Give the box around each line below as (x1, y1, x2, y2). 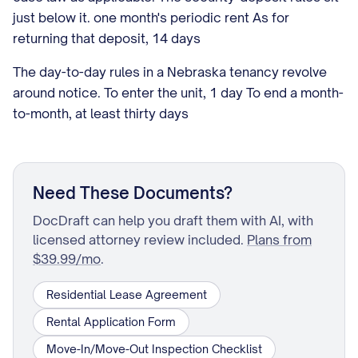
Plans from (247, 232, 312, 248)
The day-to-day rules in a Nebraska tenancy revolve (13, 64, 327, 80)
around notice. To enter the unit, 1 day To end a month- (13, 85, 344, 101)
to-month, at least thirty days (13, 105, 189, 121)
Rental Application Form (46, 315, 176, 328)
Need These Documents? (33, 183, 233, 203)
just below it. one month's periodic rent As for (13, 10, 289, 26)
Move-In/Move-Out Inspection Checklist (46, 342, 262, 356)
